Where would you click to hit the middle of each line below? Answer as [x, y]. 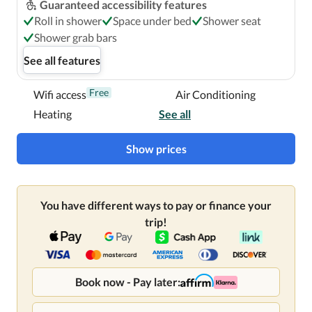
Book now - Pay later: [127, 282]
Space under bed [152, 21]
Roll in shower [68, 21]
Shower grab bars [76, 37]
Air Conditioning [216, 94]
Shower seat [232, 21]
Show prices [156, 149]
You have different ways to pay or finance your [156, 205]
